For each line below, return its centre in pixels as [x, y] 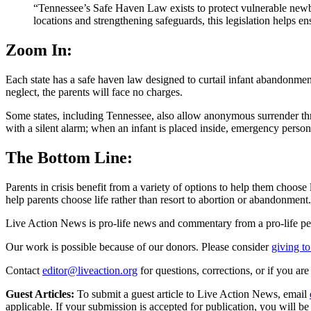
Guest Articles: [40, 294]
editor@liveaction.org [90, 270]
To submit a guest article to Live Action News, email [191, 294]
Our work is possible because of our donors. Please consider [137, 246]
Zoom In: [39, 50]
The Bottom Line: [69, 158]
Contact [23, 270]
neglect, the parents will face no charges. [94, 92]
